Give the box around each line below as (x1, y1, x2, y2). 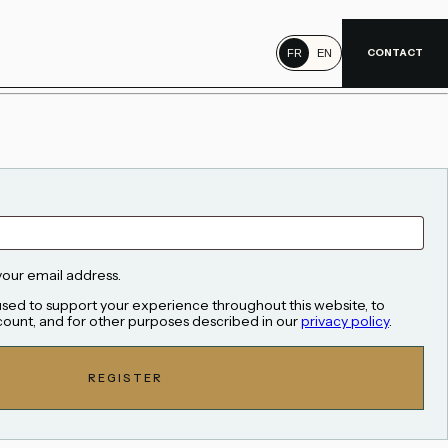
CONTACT (367, 45, 423, 59)
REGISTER (87, 370, 164, 385)
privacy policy (300, 311, 389, 330)
